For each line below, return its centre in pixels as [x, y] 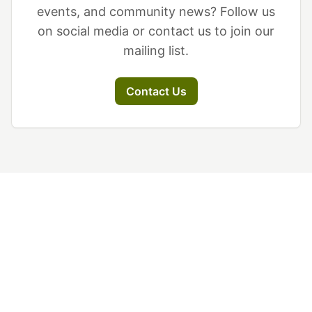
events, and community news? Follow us [156, 11]
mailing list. [156, 50]
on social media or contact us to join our [156, 31]
